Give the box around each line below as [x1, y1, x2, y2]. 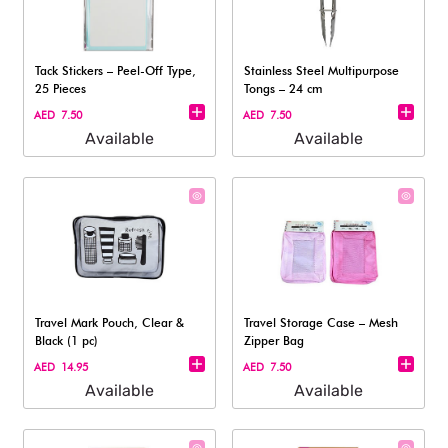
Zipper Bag [244, 333, 305, 348]
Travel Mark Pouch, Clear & [35, 315, 185, 330]
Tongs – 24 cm [244, 81, 324, 96]
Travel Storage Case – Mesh [244, 315, 399, 330]
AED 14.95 [34, 360, 89, 374]
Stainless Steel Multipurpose [244, 63, 400, 78]
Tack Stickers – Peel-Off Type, [35, 63, 197, 78]
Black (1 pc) [35, 333, 99, 348]
